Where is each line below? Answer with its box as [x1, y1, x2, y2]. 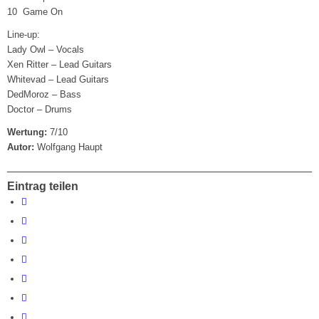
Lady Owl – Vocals [7, 44, 85, 56]
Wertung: [7, 127, 48, 138]
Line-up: [7, 29, 41, 41]
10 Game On [7, 6, 63, 18]
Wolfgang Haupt [34, 142, 103, 153]
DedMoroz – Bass [7, 89, 82, 100]
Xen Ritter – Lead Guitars [7, 59, 113, 70]
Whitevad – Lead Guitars [7, 74, 110, 85]
